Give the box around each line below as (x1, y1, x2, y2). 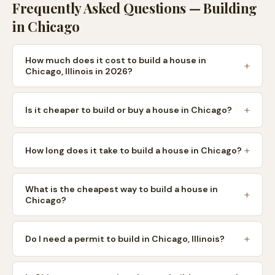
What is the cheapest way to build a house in (25, 184, 218, 195)
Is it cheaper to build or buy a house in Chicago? (25, 104, 232, 115)
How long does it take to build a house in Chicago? (25, 145, 242, 156)
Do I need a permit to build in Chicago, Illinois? (25, 233, 225, 244)
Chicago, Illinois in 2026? (25, 66, 133, 77)
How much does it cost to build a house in (25, 55, 206, 66)
